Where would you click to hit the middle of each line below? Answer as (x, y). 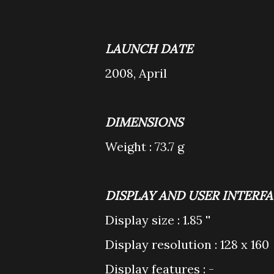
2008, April (136, 73)
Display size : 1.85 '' (158, 220)
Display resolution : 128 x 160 (187, 244)
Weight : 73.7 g (145, 146)
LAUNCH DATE (149, 49)
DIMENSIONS (144, 122)
